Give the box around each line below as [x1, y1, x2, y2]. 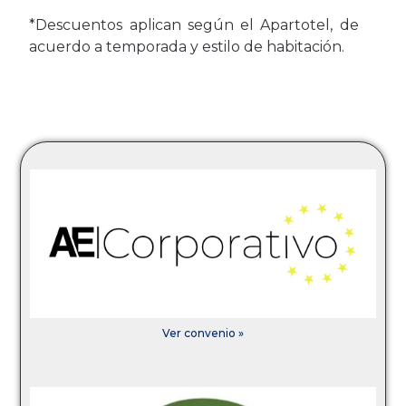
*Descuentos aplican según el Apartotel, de [29, 16, 359, 34]
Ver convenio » [162, 325, 244, 340]
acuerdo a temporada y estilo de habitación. [29, 38, 345, 56]
